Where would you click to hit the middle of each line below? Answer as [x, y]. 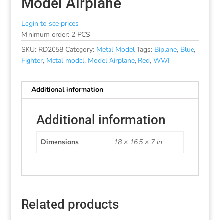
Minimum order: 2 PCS [55, 34]
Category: [81, 49]
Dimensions [59, 142]
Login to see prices [50, 23]
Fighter [32, 60]
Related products [70, 204]
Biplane [165, 49]
